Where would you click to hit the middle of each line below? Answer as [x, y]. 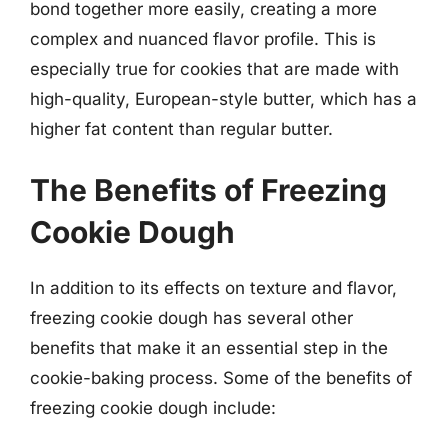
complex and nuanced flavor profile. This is [203, 38]
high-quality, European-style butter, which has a [223, 98]
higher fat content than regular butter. [181, 128]
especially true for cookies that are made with [214, 68]
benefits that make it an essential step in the [209, 348]
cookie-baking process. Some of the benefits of [221, 378]
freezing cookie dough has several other [191, 318]
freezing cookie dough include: [153, 408]
